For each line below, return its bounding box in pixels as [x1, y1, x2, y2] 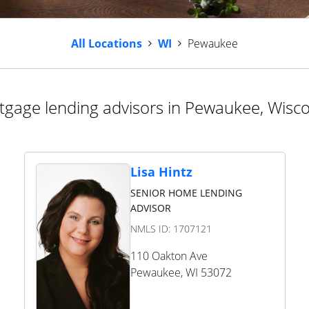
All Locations [71, 36, 142, 51]
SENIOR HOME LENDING [130, 186, 242, 199]
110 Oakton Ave [130, 248, 208, 263]
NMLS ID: [130, 222, 173, 235]
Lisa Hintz [130, 163, 192, 180]
